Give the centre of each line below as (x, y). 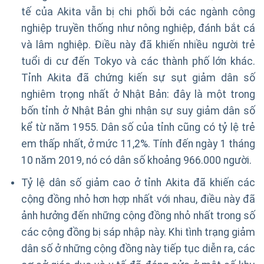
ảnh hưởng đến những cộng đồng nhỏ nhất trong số (138, 215)
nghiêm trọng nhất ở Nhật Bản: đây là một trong (138, 95)
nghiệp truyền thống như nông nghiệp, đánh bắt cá (138, 29)
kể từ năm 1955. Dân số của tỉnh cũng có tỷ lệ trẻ (138, 128)
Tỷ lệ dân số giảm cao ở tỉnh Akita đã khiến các (138, 182)
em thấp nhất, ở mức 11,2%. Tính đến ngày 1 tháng (138, 144)
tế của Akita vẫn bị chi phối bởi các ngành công (138, 12)
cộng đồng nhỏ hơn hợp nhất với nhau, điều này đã (138, 199)
